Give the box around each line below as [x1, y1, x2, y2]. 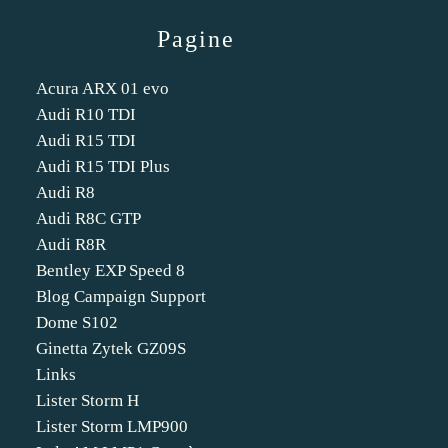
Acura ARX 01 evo [36, 79, 169, 98]
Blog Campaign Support [36, 287, 206, 306]
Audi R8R [36, 235, 106, 254]
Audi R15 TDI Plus [36, 157, 170, 176]
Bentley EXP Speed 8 [36, 261, 185, 280]
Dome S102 [36, 313, 118, 332]
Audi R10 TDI [36, 105, 136, 124]
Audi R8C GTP [36, 209, 141, 228]
